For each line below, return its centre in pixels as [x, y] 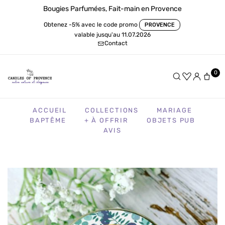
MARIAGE [175, 110]
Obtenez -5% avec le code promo [90, 25]
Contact [116, 43]
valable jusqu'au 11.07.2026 [113, 35]
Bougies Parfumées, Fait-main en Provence [113, 9]
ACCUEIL [50, 110]
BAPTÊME [48, 120]
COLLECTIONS [112, 110]
